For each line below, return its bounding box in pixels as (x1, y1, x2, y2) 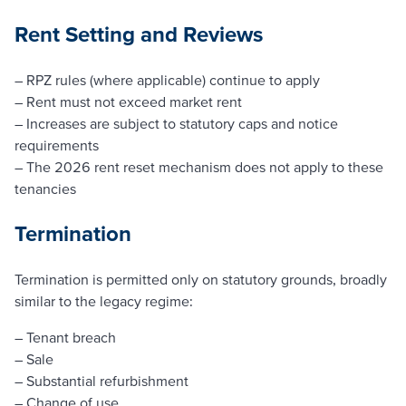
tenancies (14, 179, 76, 197)
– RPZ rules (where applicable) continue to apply (14, 71, 320, 88)
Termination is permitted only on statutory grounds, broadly (14, 270, 387, 287)
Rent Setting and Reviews (14, 21, 263, 46)
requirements (14, 136, 99, 153)
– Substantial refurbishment (14, 372, 188, 389)
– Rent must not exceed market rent (14, 92, 242, 110)
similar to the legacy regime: (14, 292, 193, 309)
